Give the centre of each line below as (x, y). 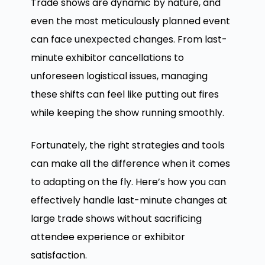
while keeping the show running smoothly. (127, 113)
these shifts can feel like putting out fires (125, 94)
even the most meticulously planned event (130, 21)
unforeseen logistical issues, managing (119, 76)
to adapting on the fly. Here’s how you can (128, 182)
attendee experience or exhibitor (108, 237)
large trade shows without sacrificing (116, 219)
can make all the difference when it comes (130, 164)
